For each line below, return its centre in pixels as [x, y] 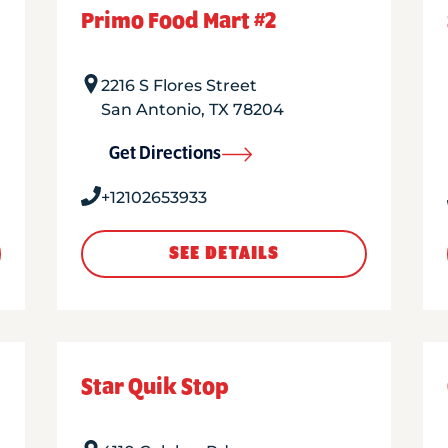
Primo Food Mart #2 [179, 21]
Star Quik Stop [155, 387]
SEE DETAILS [224, 254]
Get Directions [165, 154]
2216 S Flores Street [179, 85]
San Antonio [151, 109]
